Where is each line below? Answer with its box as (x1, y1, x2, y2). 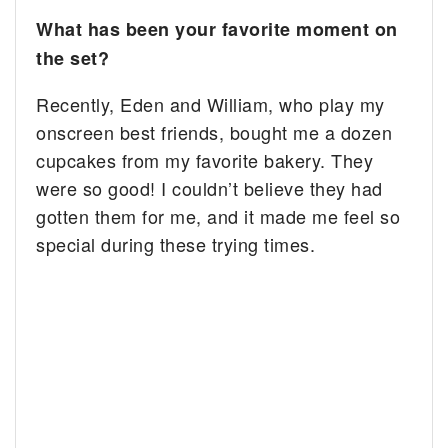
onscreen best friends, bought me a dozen (36, 119, 393, 146)
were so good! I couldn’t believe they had (36, 175, 383, 202)
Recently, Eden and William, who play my (36, 91, 385, 118)
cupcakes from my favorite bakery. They (36, 147, 374, 174)
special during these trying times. (36, 231, 316, 258)
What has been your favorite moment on (36, 16, 398, 43)
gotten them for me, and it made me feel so (36, 203, 401, 230)
